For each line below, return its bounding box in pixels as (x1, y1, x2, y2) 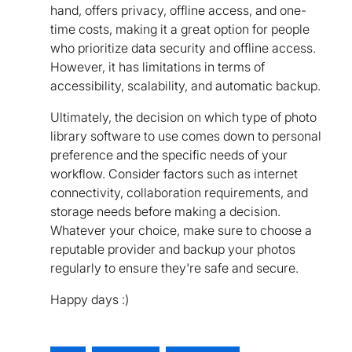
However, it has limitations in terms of (50, 59, 265, 75)
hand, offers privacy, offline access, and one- (50, 2, 306, 19)
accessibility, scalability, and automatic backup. (50, 78, 321, 94)
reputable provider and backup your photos (50, 241, 295, 258)
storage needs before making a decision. (50, 203, 280, 220)
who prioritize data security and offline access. (50, 40, 316, 57)
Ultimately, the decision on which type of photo (50, 109, 317, 126)
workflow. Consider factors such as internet (50, 166, 298, 182)
